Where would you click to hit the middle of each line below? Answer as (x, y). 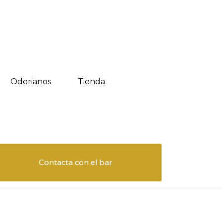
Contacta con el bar (76, 163)
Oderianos (30, 82)
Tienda (91, 82)
